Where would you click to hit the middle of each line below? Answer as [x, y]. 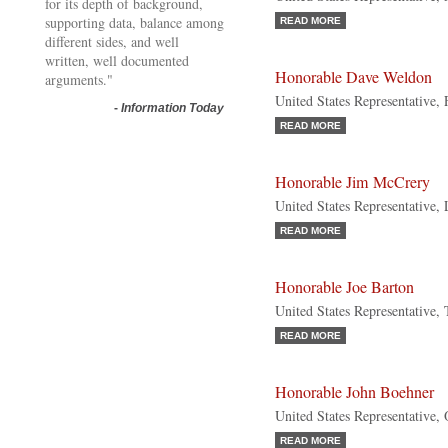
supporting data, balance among [134, 22]
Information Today [172, 108]
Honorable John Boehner [354, 392]
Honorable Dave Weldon [353, 77]
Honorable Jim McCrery [352, 182]
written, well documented [117, 60]
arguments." [79, 79]
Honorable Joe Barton [344, 287]
